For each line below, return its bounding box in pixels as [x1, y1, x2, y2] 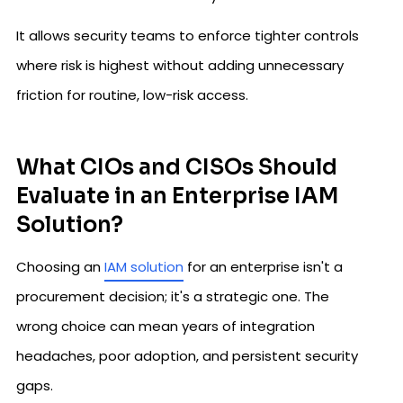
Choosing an [16, 256, 104, 276]
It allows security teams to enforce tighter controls [16, 25, 359, 45]
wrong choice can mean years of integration [16, 316, 315, 336]
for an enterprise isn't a [184, 256, 343, 276]
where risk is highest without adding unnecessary [16, 55, 344, 75]
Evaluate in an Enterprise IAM [16, 182, 339, 210]
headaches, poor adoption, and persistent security [16, 345, 358, 365]
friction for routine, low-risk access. [16, 85, 248, 104]
